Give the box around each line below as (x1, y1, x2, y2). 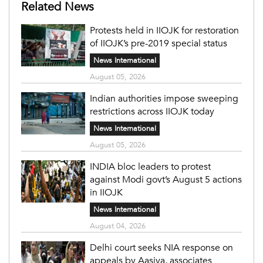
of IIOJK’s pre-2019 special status (89, 36, 227, 50)
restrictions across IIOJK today (89, 104, 214, 118)
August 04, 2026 (89, 220, 146, 231)
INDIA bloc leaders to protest (89, 160, 211, 173)
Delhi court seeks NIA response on (89, 241, 233, 254)
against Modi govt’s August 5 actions (89, 173, 242, 186)
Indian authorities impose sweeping (89, 92, 238, 105)
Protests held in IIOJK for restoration (89, 23, 239, 37)
